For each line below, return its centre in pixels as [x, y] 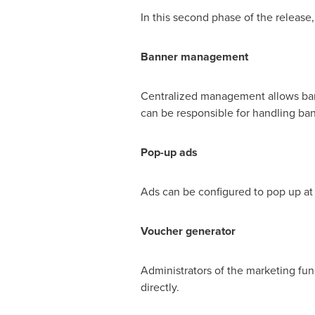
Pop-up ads [169, 152]
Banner [160, 57]
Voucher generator [188, 231]
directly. [160, 287]
